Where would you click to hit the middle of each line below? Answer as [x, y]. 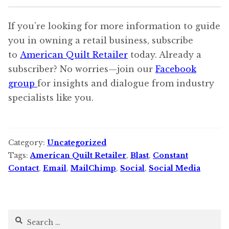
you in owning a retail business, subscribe [101, 40]
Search [21, 215]
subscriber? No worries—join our [82, 69]
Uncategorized [77, 142]
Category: [28, 142]
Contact [24, 168]
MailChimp [93, 168]
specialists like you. [51, 97]
